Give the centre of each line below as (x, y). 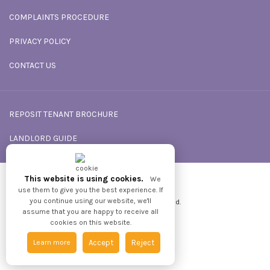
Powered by (128, 186)
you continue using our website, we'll (90, 201)
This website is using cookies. (85, 179)
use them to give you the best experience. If (90, 190)
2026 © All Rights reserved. (135, 202)
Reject (143, 243)
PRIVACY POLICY (40, 41)
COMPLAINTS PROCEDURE (59, 17)
